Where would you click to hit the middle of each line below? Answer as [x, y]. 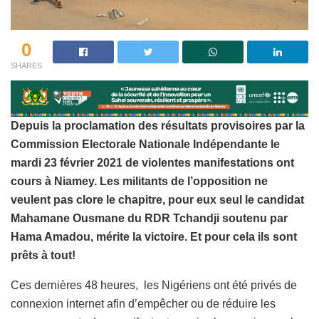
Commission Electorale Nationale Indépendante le [145, 145]
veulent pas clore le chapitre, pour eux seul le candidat [157, 200]
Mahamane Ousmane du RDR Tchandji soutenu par [149, 219]
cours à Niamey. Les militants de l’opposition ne [139, 182]
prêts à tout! [43, 256]
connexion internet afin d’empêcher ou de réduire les [143, 304]
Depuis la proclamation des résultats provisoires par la [158, 126]
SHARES [26, 65]
